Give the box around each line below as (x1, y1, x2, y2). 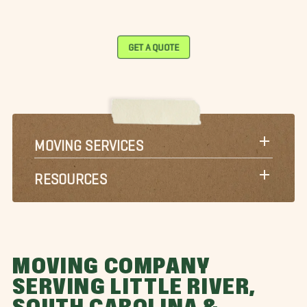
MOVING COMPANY (12, 253, 210, 281)
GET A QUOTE (128, 40, 180, 48)
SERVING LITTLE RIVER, (12, 273, 256, 302)
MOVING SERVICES (34, 136, 143, 147)
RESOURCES (34, 169, 107, 180)
